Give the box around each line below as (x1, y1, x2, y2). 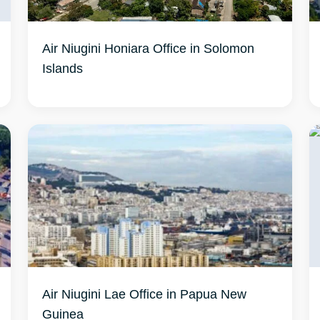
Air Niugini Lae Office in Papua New (41, 286, 246, 301)
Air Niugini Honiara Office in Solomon (41, 40, 254, 56)
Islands (41, 60, 83, 76)
